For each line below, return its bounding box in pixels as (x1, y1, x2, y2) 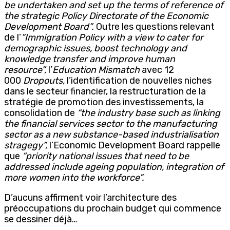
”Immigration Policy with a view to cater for (21, 31, 203, 43)
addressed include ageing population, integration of (4, 161, 224, 172)
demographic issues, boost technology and (4, 42, 187, 54)
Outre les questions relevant (94, 21, 215, 32)
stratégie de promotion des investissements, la (4, 96, 204, 108)
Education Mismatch (52, 64, 142, 75)
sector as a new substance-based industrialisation (4, 128, 219, 140)
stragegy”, (4, 139, 47, 151)
